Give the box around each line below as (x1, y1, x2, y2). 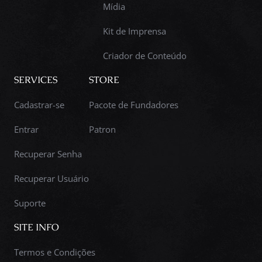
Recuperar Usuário (14, 172, 89, 184)
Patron (89, 123, 116, 135)
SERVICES (14, 73, 57, 86)
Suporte (14, 196, 46, 209)
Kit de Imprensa (103, 25, 166, 37)
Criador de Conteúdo (103, 49, 187, 61)
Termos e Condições (14, 246, 95, 258)
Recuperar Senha (14, 147, 82, 160)
